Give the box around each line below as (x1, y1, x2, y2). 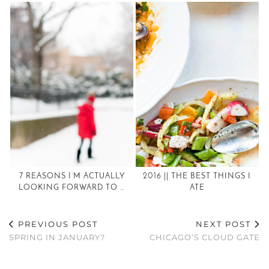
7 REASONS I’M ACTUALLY (19, 172, 125, 180)
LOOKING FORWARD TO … (19, 183, 125, 192)
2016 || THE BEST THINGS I (143, 172, 252, 180)
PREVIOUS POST (15, 219, 98, 229)
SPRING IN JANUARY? (9, 232, 105, 242)
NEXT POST (196, 219, 254, 229)
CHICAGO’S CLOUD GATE (150, 232, 260, 242)
